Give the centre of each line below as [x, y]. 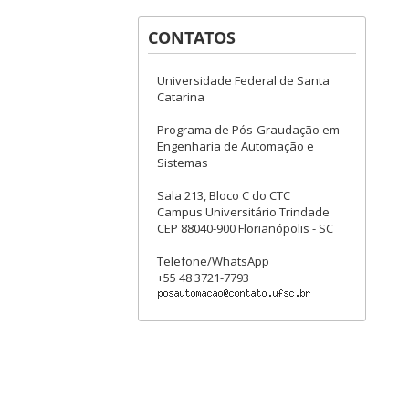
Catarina [181, 96]
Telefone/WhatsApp [213, 261]
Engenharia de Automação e [236, 146]
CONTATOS [192, 37]
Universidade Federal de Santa [243, 80]
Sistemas [183, 162]
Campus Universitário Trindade [243, 211]
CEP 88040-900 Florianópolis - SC [245, 228]
